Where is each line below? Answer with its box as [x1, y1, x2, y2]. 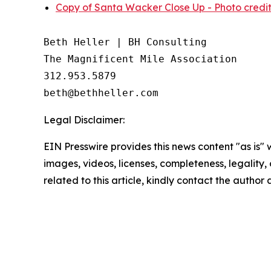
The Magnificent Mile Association [44, 53, 237, 65]
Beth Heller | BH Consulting [44, 36, 207, 48]
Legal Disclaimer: [44, 114, 125, 126]
